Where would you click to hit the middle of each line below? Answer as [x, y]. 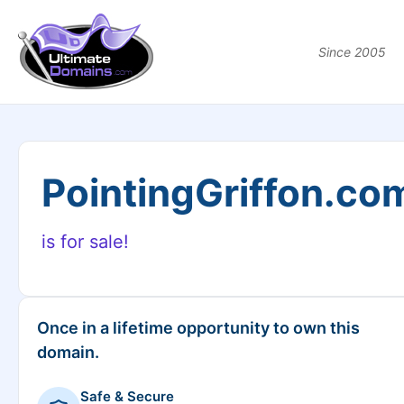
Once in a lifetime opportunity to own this [198, 328]
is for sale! [85, 242]
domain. [68, 352]
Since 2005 [352, 52]
